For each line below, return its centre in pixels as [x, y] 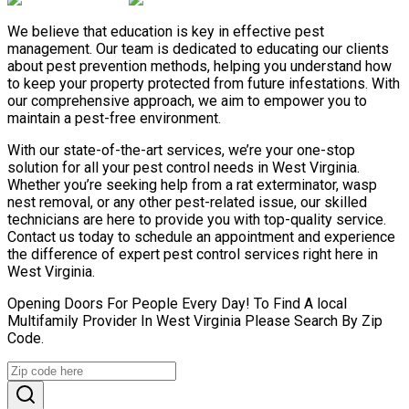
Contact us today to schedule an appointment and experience [201, 236]
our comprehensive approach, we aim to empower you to [187, 100]
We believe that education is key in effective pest [166, 31]
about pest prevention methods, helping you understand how [199, 66]
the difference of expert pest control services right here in [193, 254]
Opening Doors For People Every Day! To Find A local [177, 303]
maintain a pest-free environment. [114, 118]
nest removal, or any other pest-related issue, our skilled [187, 202]
